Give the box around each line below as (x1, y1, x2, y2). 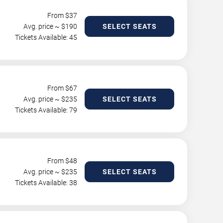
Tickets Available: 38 (15, 179, 77, 187)
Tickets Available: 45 (15, 33, 77, 42)
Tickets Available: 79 (15, 106, 77, 114)
